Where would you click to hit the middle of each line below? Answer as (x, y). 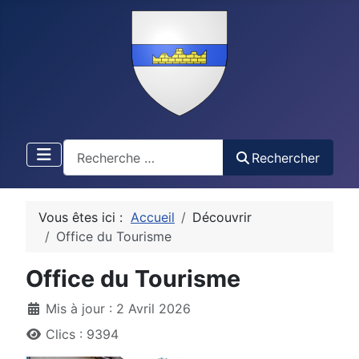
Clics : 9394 (82, 335)
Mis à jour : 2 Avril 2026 (118, 309)
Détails (46, 308)
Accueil (153, 218)
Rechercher (286, 157)
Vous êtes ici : (85, 218)
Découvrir (222, 218)
